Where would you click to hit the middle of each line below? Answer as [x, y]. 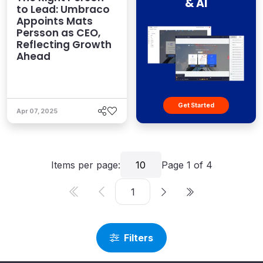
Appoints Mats [55, 21]
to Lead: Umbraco [63, 10]
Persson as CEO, [58, 33]
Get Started [196, 106]
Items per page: [85, 165]
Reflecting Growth [64, 45]
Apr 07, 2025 [37, 111]
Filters [139, 238]
